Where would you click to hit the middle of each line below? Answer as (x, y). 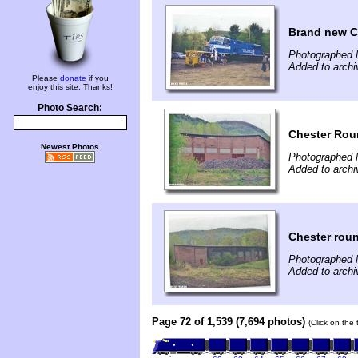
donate (73, 78)
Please (46, 78)
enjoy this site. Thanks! (70, 87)
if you (97, 78)
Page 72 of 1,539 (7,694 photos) (229, 321)
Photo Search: (70, 108)
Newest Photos (70, 147)
